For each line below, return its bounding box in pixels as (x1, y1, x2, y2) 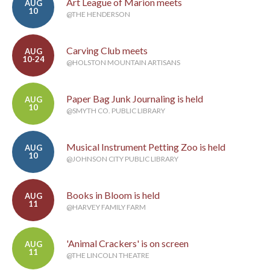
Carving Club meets (66, 45, 148, 57)
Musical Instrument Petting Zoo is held (66, 141, 225, 153)
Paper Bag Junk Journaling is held (66, 93, 203, 105)
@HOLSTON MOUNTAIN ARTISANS (66, 58, 180, 67)
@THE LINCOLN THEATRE (66, 251, 149, 260)
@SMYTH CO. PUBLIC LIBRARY (66, 106, 165, 116)
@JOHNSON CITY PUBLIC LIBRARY (66, 154, 178, 164)
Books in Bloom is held (66, 189, 160, 201)
